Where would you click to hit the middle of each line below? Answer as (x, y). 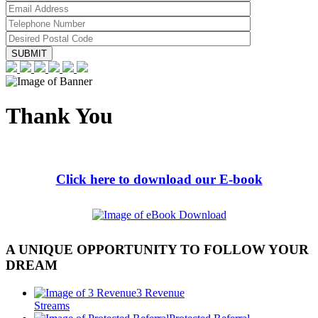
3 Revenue (160, 292)
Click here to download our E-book (159, 180)
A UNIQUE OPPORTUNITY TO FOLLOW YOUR (157, 250)
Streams (52, 305)
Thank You (59, 116)
